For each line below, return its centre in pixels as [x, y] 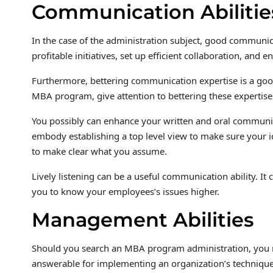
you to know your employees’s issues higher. [126, 191]
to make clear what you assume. [99, 151]
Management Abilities [143, 220]
